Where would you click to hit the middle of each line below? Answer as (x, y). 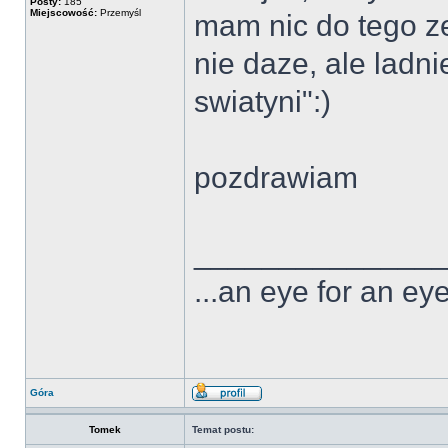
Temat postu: (223, 429)
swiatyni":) (262, 101)
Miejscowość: (63, 12)
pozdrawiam (276, 177)
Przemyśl (119, 12)
